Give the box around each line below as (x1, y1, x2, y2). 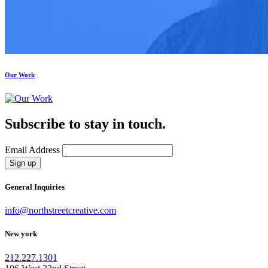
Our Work (5, 71, 35, 79)
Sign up (10, 158, 36, 167)
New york (5, 229, 37, 239)
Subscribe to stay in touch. (5, 116, 166, 132)
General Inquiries (5, 182, 65, 192)
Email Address (5, 144, 60, 155)
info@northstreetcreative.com (5, 205, 116, 216)
